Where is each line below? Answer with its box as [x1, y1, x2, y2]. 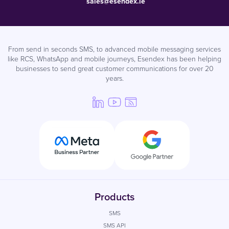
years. [105, 73, 124, 84]
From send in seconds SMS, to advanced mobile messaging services [8, 44, 221, 55]
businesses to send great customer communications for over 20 [15, 63, 214, 74]
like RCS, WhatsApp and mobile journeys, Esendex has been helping [8, 54, 221, 64]
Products [95, 189, 134, 204]
